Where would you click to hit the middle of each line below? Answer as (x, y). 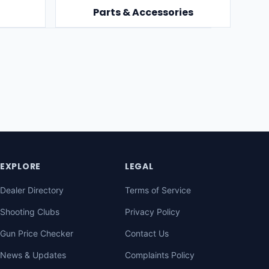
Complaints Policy (160, 255)
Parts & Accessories (143, 12)
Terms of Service (158, 190)
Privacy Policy (153, 212)
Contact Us (147, 233)
